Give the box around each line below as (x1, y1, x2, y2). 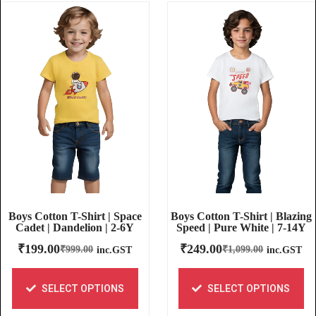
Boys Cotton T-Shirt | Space (8, 210, 142, 223)
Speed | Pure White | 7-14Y (176, 221, 306, 234)
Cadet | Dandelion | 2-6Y (16, 221, 135, 234)
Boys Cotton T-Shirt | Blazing (170, 210, 312, 223)
